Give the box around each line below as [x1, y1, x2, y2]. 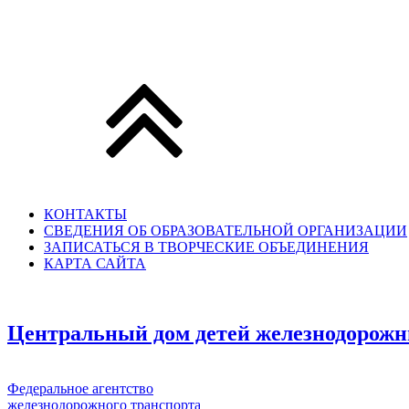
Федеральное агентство [7, 380, 153, 396]
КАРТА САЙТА [44, 256, 146, 272]
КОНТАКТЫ [44, 206, 127, 223]
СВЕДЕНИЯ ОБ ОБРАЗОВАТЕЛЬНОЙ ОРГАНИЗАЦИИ [44, 223, 407, 239]
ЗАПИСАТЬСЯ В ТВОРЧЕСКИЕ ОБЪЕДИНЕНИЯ [44, 239, 369, 256]
